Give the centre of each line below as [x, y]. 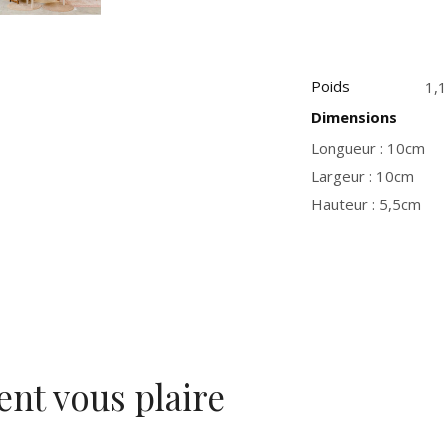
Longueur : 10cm [368, 148]
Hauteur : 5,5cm [366, 204]
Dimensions [354, 117]
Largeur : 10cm [362, 176]
